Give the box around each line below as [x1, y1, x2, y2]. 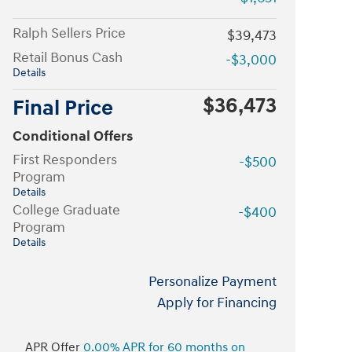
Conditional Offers [13, 126, 133, 145]
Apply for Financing [157, 293, 277, 312]
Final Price [13, 94, 113, 122]
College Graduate [13, 200, 120, 219]
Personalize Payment [148, 272, 277, 291]
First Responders [13, 150, 117, 169]
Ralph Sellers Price [13, 24, 126, 42]
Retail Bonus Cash [13, 48, 123, 67]
